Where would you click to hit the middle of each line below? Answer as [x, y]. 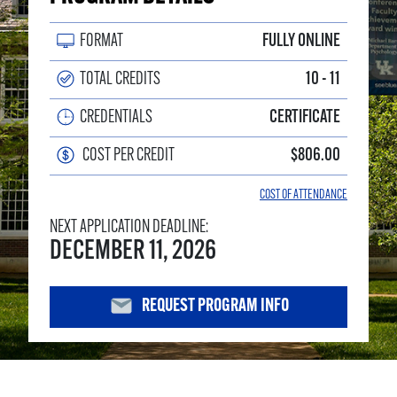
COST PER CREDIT [127, 156]
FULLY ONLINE [301, 42]
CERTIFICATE [305, 118]
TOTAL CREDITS [120, 80]
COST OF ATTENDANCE [304, 196]
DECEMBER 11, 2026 [133, 253]
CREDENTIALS [116, 118]
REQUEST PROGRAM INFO [214, 306]
